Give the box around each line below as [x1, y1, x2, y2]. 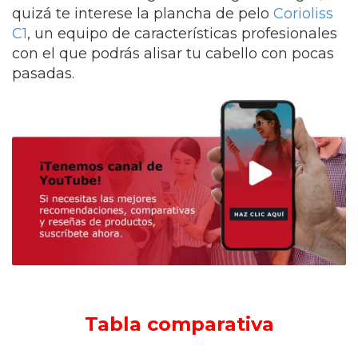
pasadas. [12, 65, 74, 82]
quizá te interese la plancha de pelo [12, 5, 273, 22]
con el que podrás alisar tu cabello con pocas [12, 45, 334, 62]
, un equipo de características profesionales [27, 25, 337, 42]
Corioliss [273, 5, 333, 22]
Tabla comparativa [84, 312, 274, 336]
